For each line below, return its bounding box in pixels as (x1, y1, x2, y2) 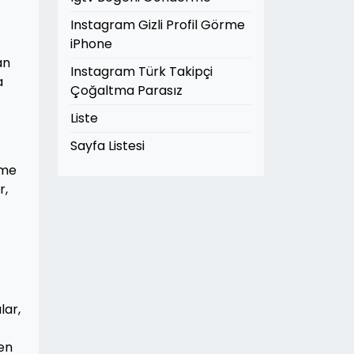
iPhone (70, 35, 112, 53)
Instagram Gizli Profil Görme (70, 16, 245, 34)
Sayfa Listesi (70, 137, 145, 155)
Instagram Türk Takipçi (70, 62, 213, 81)
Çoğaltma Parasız (70, 81, 183, 100)
